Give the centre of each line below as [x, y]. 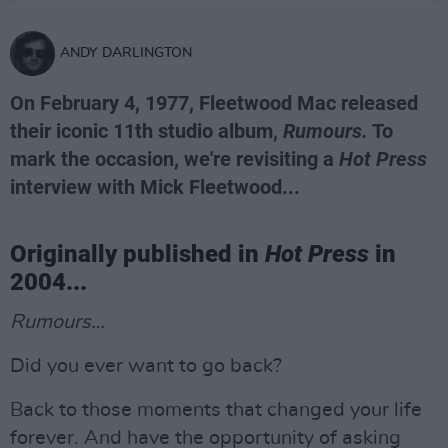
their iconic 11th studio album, [146, 131]
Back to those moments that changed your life [216, 410]
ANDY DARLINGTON [126, 53]
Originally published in [137, 254]
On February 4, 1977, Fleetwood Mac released [214, 103]
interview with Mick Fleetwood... [155, 187]
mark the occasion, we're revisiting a [174, 159]
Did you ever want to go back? [146, 366]
